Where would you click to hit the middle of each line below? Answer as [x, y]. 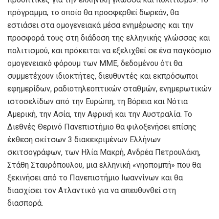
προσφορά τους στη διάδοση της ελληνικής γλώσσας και [109, 38]
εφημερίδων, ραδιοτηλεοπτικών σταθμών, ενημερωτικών [109, 88]
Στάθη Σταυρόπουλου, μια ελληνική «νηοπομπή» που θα [104, 165]
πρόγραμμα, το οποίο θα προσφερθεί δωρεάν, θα [93, 12]
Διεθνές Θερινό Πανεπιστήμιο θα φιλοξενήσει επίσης [102, 127]
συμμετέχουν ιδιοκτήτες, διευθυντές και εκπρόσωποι [103, 76]
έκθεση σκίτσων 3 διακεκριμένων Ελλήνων [84, 139]
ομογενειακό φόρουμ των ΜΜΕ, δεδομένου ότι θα [95, 63]
